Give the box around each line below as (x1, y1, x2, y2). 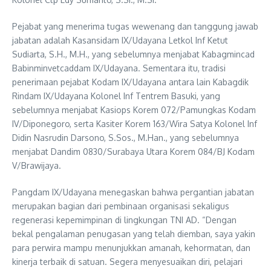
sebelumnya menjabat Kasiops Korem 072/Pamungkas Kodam (12, 104, 256, 115)
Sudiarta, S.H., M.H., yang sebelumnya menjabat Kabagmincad (12, 48, 255, 59)
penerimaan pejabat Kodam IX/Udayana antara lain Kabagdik (12, 76, 249, 87)
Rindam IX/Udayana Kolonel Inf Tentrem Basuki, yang (12, 90, 220, 101)
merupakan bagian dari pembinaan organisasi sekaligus (12, 200, 229, 211)
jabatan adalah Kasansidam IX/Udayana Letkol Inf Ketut (12, 34, 228, 45)
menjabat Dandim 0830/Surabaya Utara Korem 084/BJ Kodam (12, 146, 255, 157)
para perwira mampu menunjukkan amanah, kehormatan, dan (12, 242, 250, 253)
